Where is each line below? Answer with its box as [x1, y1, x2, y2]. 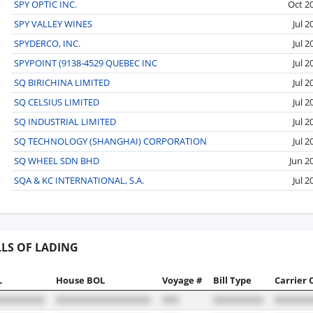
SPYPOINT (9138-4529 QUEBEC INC [14, 56, 157, 69]
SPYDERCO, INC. [14, 36, 80, 50]
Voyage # [162, 273, 202, 286]
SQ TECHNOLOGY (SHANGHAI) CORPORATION [14, 134, 207, 147]
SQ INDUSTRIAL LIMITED [14, 115, 116, 128]
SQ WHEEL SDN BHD [14, 154, 99, 167]
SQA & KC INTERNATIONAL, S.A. [14, 173, 144, 187]
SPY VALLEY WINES [14, 17, 92, 30]
